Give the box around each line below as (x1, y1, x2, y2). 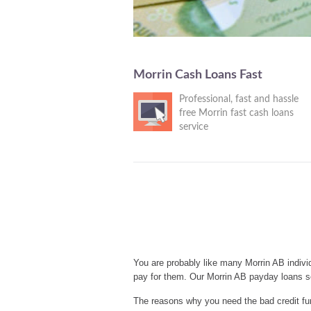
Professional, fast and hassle (179, 94, 299, 104)
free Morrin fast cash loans (179, 108, 294, 118)
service (179, 122, 208, 132)
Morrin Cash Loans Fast (133, 69, 262, 81)
